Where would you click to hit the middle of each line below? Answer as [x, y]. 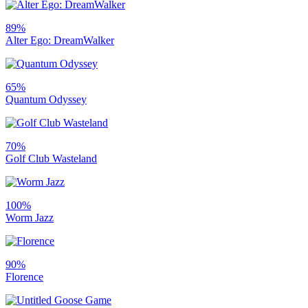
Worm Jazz [30, 217]
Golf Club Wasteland [51, 158]
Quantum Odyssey [46, 99]
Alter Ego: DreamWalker [60, 40]
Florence [24, 276]
